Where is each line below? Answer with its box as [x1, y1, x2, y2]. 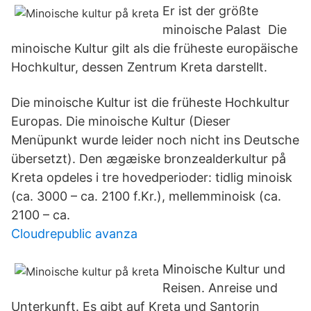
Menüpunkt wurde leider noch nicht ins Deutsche [11, 133, 299, 147]
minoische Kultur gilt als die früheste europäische [11, 41, 298, 56]
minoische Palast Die [162, 22, 287, 37]
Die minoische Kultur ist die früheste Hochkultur [11, 95, 289, 110]
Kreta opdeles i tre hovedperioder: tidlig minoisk [11, 170, 292, 185]
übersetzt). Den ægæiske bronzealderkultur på [11, 151, 286, 166]
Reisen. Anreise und [162, 280, 278, 295]
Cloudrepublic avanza [11, 226, 137, 241]
